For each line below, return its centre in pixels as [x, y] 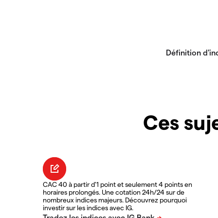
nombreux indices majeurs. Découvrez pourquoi [115, 200]
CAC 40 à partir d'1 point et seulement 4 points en [118, 184]
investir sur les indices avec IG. [88, 208]
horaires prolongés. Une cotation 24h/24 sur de [114, 192]
